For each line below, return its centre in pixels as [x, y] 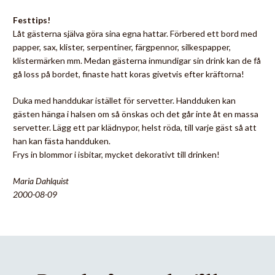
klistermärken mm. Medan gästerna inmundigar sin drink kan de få [137, 60]
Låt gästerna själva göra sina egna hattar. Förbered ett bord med [135, 33]
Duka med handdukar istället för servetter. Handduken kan [124, 100]
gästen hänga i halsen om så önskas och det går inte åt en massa [136, 114]
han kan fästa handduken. [62, 141]
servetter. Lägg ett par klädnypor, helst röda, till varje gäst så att [135, 127]
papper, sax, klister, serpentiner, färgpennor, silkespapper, [122, 47]
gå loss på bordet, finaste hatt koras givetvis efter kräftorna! [129, 74]
